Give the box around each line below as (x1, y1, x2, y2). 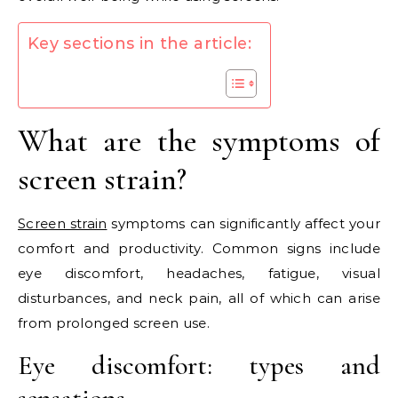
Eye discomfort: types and (18, 349, 380, 383)
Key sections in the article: (28, 34, 252, 54)
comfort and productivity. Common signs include (18, 240, 380, 258)
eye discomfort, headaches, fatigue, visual (18, 265, 380, 283)
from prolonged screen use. (18, 314, 210, 332)
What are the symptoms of (18, 122, 380, 161)
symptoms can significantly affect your (107, 215, 380, 233)
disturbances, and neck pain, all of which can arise (18, 290, 380, 307)
